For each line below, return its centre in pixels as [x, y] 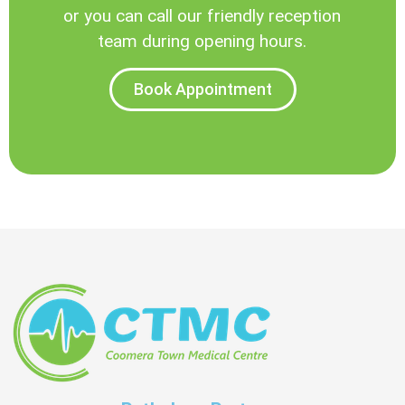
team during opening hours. [202, 42]
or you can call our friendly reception [202, 16]
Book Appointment [202, 89]
